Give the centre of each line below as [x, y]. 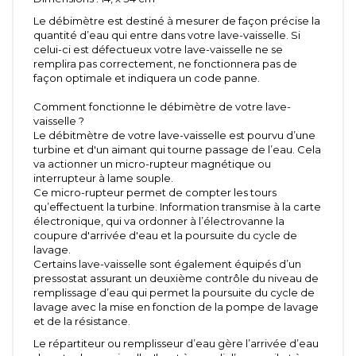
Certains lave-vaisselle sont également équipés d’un [167, 264]
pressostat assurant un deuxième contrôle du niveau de [176, 279]
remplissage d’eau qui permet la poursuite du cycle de [174, 293]
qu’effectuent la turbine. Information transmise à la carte [177, 207]
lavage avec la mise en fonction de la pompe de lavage [176, 307]
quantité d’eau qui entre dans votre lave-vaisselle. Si [167, 35]
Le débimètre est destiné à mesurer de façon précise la [177, 21]
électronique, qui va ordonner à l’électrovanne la [159, 221]
